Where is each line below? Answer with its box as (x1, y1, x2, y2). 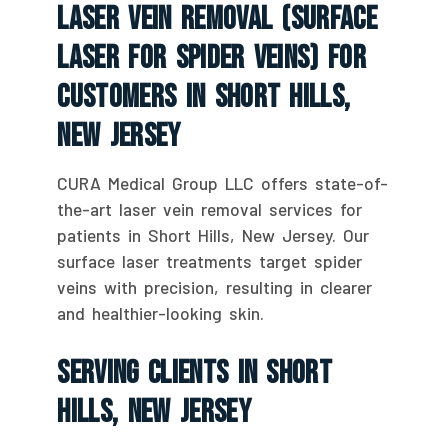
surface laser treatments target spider (57, 250, 363, 271)
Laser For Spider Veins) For (57, 38, 367, 78)
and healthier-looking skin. (57, 302, 265, 323)
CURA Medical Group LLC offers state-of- (57, 172, 389, 193)
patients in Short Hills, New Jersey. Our (57, 224, 370, 245)
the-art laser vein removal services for (57, 198, 363, 219)
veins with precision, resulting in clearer (57, 276, 373, 297)
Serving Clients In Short (57, 353, 333, 393)
